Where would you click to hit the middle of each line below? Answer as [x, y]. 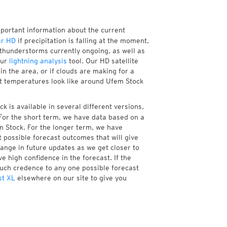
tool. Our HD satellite [102, 61]
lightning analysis [38, 61]
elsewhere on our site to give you [71, 178]
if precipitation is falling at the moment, [82, 41]
